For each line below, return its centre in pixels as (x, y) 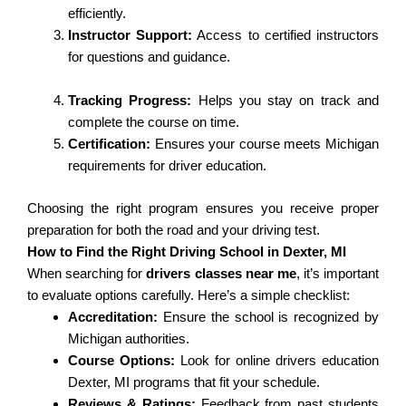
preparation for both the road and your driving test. (174, 229)
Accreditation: (113, 316)
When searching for (87, 273)
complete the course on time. (154, 122)
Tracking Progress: (130, 101)
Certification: (109, 144)
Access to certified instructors (286, 35)
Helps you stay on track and (285, 101)
